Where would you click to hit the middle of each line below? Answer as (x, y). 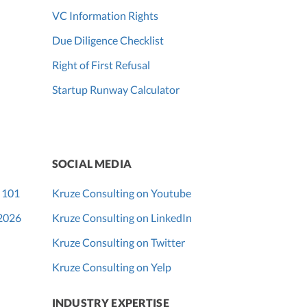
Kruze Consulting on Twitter (119, 243)
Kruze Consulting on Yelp (112, 267)
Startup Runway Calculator (116, 90)
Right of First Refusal (101, 65)
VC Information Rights (105, 16)
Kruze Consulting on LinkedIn (122, 218)
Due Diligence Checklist (108, 40)
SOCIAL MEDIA (92, 164)
